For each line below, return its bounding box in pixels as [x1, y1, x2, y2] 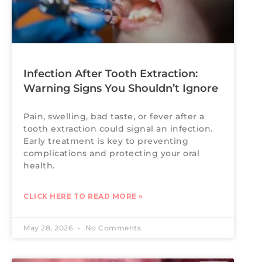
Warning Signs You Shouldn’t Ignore [23, 82, 221, 95]
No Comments [83, 223, 141, 233]
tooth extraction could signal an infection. [23, 123, 213, 135]
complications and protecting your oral [23, 148, 199, 159]
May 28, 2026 [23, 223, 75, 233]
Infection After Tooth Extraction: [23, 67, 198, 81]
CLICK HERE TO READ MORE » [23, 192, 143, 201]
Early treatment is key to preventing [23, 136, 188, 147]
